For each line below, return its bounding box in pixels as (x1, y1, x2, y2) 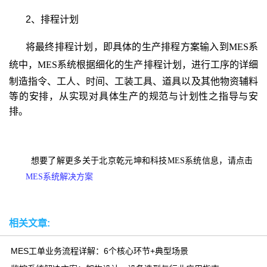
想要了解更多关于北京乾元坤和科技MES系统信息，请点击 (30, 156, 259, 165)
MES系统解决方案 (26, 172, 93, 181)
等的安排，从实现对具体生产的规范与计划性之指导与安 (9, 91, 258, 101)
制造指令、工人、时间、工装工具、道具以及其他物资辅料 (9, 76, 258, 86)
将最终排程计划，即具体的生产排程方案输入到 (26, 41, 229, 52)
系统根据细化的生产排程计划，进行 (57, 59, 210, 70)
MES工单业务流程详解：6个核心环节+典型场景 (11, 246, 188, 256)
